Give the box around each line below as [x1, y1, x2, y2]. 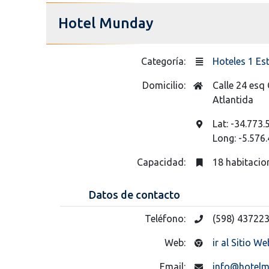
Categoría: [141, 55, 188, 67]
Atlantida [212, 94, 253, 105]
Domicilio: [142, 79, 188, 91]
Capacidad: [136, 156, 188, 168]
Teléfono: [144, 213, 188, 224]
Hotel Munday [58, 14, 153, 31]
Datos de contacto [89, 188, 180, 201]
